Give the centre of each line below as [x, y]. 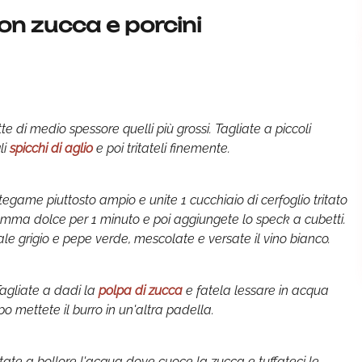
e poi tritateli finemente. [162, 148]
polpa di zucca [142, 290]
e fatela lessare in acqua [257, 290]
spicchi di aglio [50, 148]
